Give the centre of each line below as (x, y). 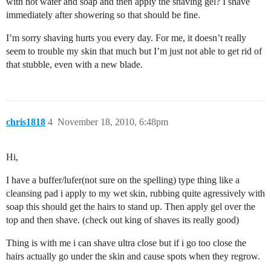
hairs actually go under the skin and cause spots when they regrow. (133, 256)
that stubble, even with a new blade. (74, 65)
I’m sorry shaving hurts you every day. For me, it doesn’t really (126, 38)
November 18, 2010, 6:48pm (113, 122)
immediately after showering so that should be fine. (103, 15)
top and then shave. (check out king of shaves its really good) (122, 220)
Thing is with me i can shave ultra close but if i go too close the (126, 243)
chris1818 (26, 122)
